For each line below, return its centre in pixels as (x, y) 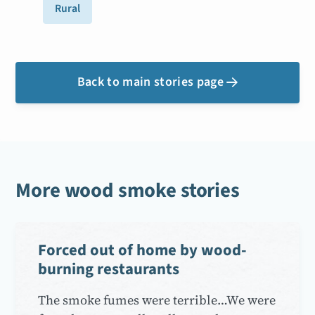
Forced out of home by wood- (143, 250)
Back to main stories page (150, 82)
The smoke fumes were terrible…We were (157, 300)
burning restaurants (109, 269)
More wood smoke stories (128, 191)
